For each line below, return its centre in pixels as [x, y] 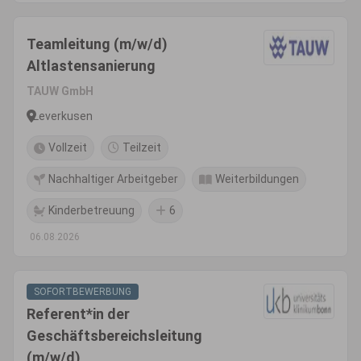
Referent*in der [78, 314]
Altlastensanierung [91, 66]
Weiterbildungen [257, 179]
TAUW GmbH [60, 91]
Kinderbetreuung [91, 210]
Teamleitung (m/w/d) [97, 44]
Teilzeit [142, 147]
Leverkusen [63, 116]
